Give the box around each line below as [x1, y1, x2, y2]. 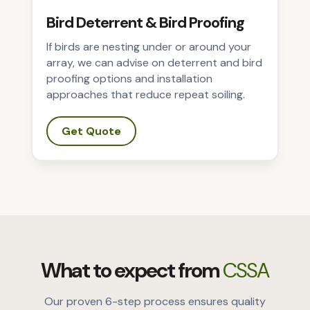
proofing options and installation [46, 71, 212, 86]
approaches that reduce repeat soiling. [46, 87, 245, 102]
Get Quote [61, 124, 121, 139]
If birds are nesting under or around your [46, 39, 251, 55]
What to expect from [41, 257, 224, 284]
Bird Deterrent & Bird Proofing [46, 12, 244, 33]
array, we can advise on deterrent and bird [46, 55, 262, 71]
